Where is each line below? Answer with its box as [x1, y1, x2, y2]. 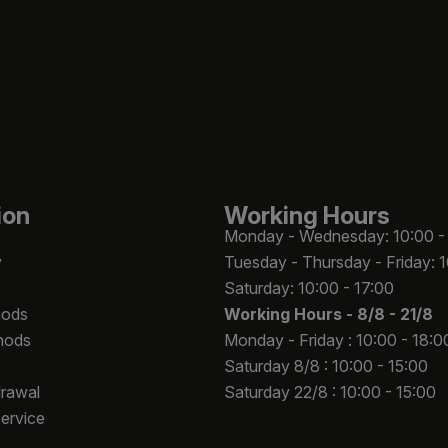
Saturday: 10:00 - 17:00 [224, 277, 394, 298]
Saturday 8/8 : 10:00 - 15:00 [224, 355, 428, 376]
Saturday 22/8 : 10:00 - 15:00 [224, 381, 436, 402]
